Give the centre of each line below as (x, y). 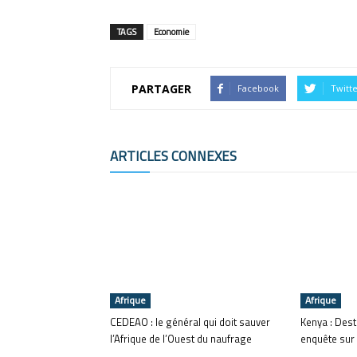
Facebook (258, 88)
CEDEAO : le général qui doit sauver (190, 322)
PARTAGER (161, 88)
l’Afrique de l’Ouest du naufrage (181, 339)
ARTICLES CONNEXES (173, 156)
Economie (171, 32)
